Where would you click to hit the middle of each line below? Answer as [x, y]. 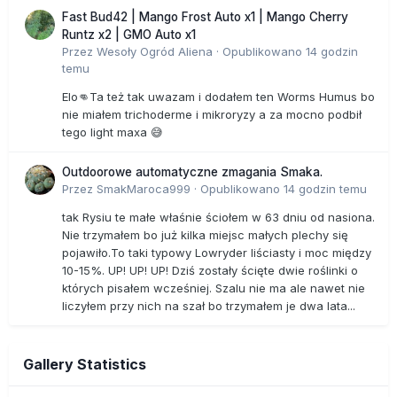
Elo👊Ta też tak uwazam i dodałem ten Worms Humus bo [218, 97]
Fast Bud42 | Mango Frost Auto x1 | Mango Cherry [205, 17]
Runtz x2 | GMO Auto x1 [129, 35]
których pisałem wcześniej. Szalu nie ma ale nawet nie [214, 288]
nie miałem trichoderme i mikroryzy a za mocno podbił [212, 115]
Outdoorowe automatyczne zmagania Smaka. [192, 172]
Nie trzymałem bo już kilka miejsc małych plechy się [205, 235]
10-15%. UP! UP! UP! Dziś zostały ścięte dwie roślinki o [210, 271]
